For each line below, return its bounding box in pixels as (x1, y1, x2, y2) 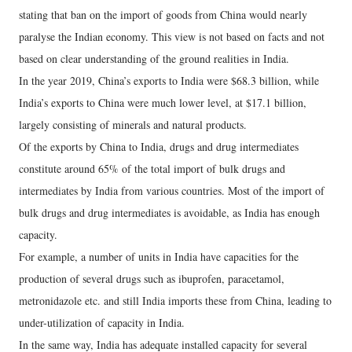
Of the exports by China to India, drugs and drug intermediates (19, 139, 299, 155)
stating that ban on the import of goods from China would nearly (19, 7, 307, 23)
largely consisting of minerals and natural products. (19, 117, 247, 133)
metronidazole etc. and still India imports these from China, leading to (19, 293, 332, 309)
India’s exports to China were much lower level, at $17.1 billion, (19, 95, 306, 111)
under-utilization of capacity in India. (19, 315, 185, 331)
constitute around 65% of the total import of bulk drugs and (19, 161, 285, 177)
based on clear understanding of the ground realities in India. (19, 51, 289, 67)
